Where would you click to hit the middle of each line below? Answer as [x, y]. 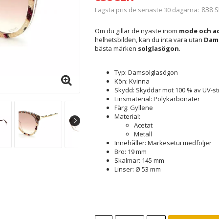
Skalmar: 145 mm [139, 160]
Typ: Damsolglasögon [146, 72]
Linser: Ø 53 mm [137, 169]
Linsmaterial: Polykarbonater [157, 99]
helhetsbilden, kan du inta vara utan [149, 40]
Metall [143, 134]
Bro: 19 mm [130, 152]
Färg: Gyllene [133, 108]
